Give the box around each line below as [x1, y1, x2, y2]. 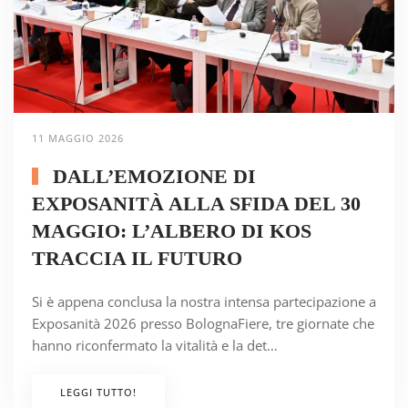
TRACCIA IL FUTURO [32, 246, 242, 270]
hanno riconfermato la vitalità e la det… [32, 335, 278, 354]
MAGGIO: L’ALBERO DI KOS [32, 219, 311, 242]
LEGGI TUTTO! [60, 384, 137, 399]
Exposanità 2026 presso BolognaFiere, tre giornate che [32, 313, 374, 332]
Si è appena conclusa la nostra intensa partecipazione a [32, 291, 376, 311]
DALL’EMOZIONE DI [46, 164, 256, 188]
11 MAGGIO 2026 [32, 130, 124, 145]
